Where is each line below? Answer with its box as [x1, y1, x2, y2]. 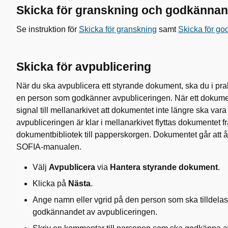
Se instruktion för [16, 25, 79, 34]
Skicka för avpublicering [16, 60, 154, 73]
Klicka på [33, 179, 68, 188]
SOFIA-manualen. [16, 142, 83, 151]
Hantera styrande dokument [110, 163, 218, 172]
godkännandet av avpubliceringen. [33, 208, 157, 216]
